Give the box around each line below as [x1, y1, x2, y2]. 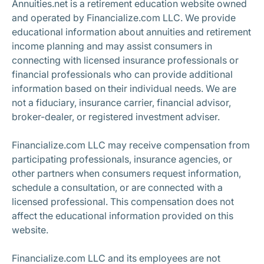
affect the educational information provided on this [12, 210, 233, 222]
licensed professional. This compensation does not [12, 196, 234, 207]
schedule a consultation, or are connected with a [12, 181, 223, 193]
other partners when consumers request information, [12, 167, 241, 179]
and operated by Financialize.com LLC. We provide [12, 12, 236, 24]
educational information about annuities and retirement [12, 26, 251, 38]
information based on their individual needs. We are [12, 82, 236, 94]
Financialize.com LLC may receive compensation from [12, 139, 250, 151]
